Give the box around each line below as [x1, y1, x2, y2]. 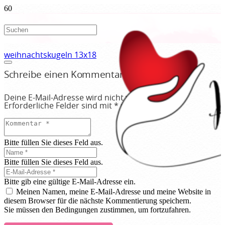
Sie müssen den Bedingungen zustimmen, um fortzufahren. [4, 205, 191, 214]
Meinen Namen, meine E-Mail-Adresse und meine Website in [16, 187, 211, 196]
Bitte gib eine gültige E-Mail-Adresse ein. [4, 177, 136, 186]
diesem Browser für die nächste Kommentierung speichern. [4, 196, 191, 205]
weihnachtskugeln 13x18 [4, 51, 96, 59]
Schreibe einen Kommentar [4, 70, 124, 80]
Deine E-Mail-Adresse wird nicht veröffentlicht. [4, 94, 178, 102]
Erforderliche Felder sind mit [4, 102, 114, 110]
